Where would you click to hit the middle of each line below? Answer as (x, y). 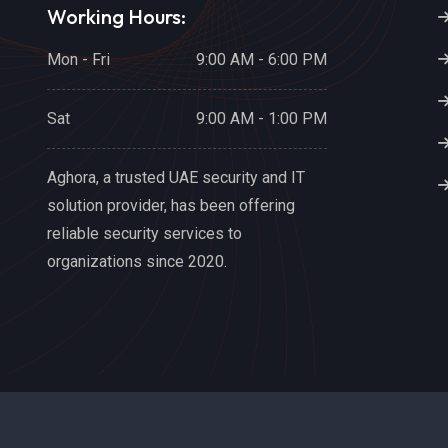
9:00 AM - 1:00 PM (261, 118)
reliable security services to (144, 233)
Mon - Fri (78, 59)
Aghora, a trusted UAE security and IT (176, 177)
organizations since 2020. (137, 261)
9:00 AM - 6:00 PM (261, 59)
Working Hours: (116, 16)
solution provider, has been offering (171, 205)
